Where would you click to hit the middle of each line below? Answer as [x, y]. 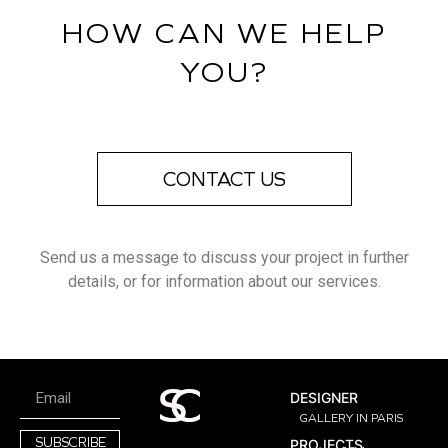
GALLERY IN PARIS [352, 417]
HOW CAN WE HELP [224, 33]
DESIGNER [324, 397]
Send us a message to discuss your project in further [224, 258]
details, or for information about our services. [224, 282]
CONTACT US [224, 179]
